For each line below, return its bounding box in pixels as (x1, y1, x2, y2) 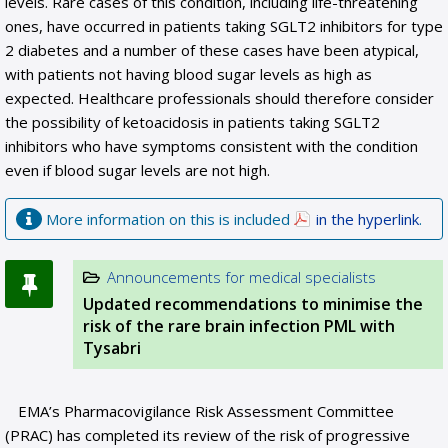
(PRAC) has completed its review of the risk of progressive (5, 425, 410, 445)
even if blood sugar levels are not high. (5, 160, 270, 180)
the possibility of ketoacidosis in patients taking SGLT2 (5, 112, 380, 132)
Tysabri (83, 337, 141, 359)
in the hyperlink (316, 209, 419, 229)
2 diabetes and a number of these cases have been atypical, (5, 40, 419, 60)
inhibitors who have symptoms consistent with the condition (5, 136, 418, 156)
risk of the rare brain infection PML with (83, 315, 395, 337)
